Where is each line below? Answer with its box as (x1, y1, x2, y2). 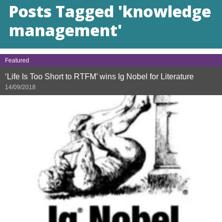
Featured (5, 57, 29, 64)
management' (9, 19, 122, 41)
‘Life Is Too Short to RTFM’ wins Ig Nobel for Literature (5, 72, 194, 81)
